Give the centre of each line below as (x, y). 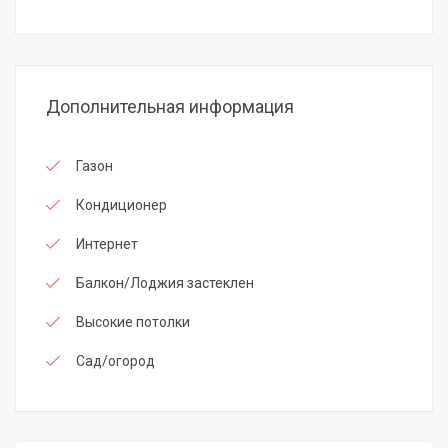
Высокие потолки (133, 322)
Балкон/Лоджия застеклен (165, 283)
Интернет (107, 244)
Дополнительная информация (170, 107)
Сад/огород (115, 361)
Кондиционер (121, 205)
